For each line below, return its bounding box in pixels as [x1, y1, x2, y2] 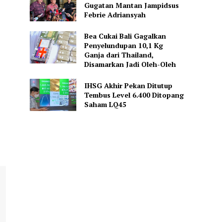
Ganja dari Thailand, [84, 50, 154, 60]
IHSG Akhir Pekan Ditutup [84, 81, 172, 91]
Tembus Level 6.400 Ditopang [84, 90, 184, 100]
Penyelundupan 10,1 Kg [84, 41, 163, 51]
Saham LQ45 [84, 100, 126, 110]
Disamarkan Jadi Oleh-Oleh [84, 59, 176, 69]
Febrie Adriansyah [84, 9, 146, 19]
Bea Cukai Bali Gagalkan [84, 31, 166, 41]
